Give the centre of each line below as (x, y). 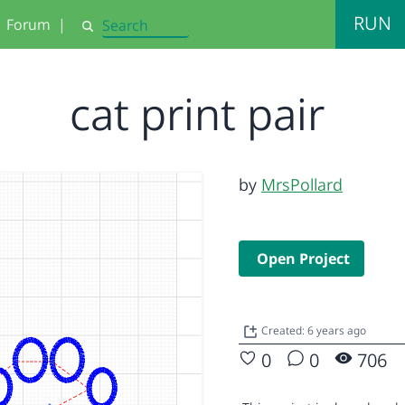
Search (100, 33)
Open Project (303, 259)
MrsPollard (302, 184)
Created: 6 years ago (314, 331)
